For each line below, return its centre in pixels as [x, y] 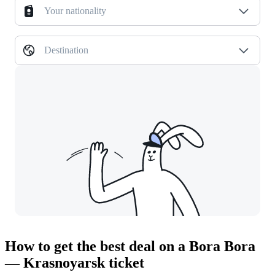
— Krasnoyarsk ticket [75, 263]
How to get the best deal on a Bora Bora [130, 246]
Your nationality [75, 11]
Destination [66, 50]
